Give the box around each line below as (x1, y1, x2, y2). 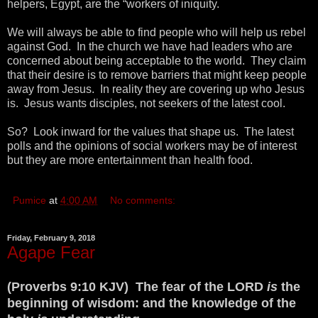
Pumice (13, 194, 46, 206)
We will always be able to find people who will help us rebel (7, 26, 306, 38)
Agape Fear (7, 242, 95, 262)
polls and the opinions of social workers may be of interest (7, 139, 297, 152)
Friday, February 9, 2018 (7, 234, 95, 243)
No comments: (110, 194, 176, 206)
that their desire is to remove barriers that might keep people (7, 68, 307, 81)
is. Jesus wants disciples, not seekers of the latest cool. (7, 97, 285, 109)
